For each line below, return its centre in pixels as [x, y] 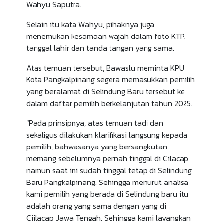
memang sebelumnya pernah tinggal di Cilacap [107, 159]
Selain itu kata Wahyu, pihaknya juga [90, 24]
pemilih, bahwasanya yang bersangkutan [97, 147]
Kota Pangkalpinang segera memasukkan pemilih [110, 80]
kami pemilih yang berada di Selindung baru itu [107, 194]
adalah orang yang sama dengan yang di [96, 206]
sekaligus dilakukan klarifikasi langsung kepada [107, 135]
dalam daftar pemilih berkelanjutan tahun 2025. [109, 103]
